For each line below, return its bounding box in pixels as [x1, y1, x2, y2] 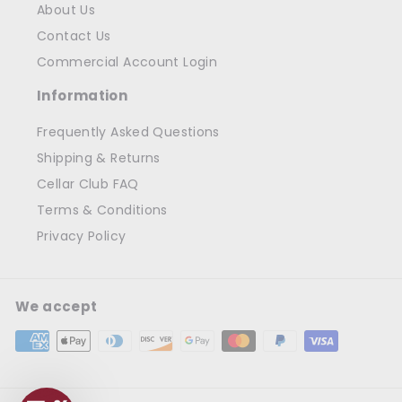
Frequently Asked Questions [37, 122, 220, 141]
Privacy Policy [37, 226, 127, 245]
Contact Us [37, 26, 111, 45]
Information [37, 85, 128, 105]
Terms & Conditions [37, 200, 168, 219]
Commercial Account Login [37, 52, 217, 71]
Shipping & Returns [37, 148, 161, 167]
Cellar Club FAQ [37, 174, 139, 193]
